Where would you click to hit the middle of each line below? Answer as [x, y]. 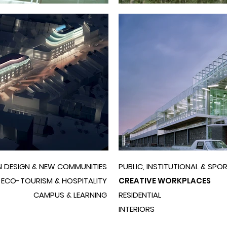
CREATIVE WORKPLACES [165, 181]
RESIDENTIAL [140, 195]
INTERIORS [137, 209]
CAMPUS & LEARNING [70, 195]
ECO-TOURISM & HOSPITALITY [54, 181]
